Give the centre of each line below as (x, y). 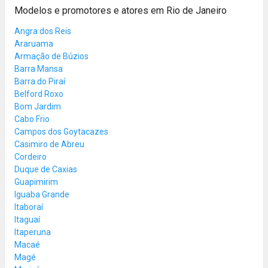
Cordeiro (31, 156)
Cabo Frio (32, 119)
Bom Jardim (38, 106)
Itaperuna (33, 232)
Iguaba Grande (42, 194)
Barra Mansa (39, 68)
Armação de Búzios (51, 56)
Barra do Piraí (40, 81)
